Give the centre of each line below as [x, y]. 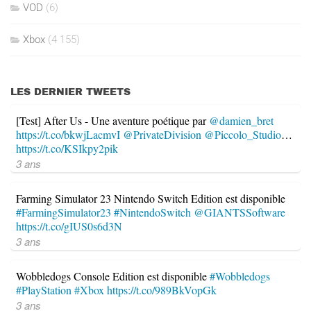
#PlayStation [44, 290]
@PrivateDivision [162, 135]
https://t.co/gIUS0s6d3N [69, 226]
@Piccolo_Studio [243, 135]
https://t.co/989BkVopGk [162, 290]
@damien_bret [241, 121]
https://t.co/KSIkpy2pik [67, 149]
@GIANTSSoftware [239, 212]
